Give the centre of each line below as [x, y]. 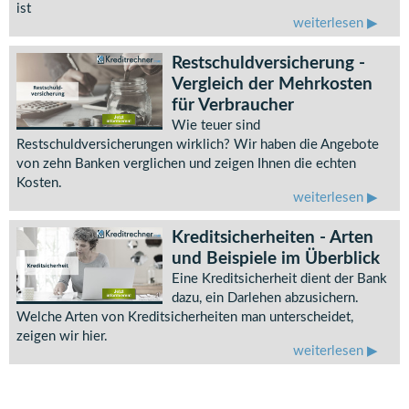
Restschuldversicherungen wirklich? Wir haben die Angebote [198, 145]
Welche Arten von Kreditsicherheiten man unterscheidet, [185, 318]
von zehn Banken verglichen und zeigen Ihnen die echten [186, 164]
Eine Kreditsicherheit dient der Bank [279, 279]
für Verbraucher [233, 106]
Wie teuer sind [216, 126]
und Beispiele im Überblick [276, 259]
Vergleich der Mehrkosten [272, 85]
